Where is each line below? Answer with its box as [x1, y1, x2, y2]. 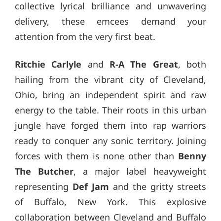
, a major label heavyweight [74, 165, 206, 178]
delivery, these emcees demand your [15, 15, 206, 28]
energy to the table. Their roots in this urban [15, 104, 206, 116]
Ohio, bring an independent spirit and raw [15, 89, 206, 101]
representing [15, 181, 73, 193]
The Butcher [15, 165, 74, 178]
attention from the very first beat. [15, 31, 155, 43]
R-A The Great [110, 58, 178, 71]
